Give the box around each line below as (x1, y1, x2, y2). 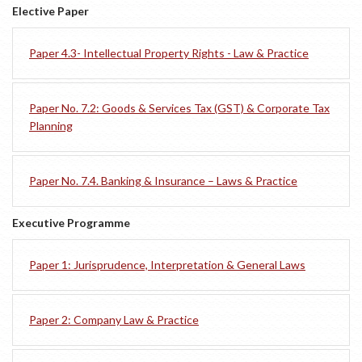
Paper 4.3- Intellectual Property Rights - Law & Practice (29, 46, 309, 61)
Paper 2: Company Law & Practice (29, 313, 199, 327)
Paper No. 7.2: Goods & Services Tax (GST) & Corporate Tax (29, 101, 330, 116)
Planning (29, 119, 73, 133)
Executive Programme (12, 216, 130, 230)
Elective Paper (12, 4, 89, 19)
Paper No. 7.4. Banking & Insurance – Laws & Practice (29, 174, 297, 188)
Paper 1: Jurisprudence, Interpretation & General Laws (29, 258, 305, 272)
